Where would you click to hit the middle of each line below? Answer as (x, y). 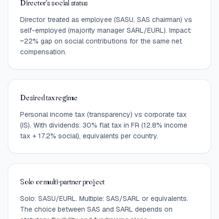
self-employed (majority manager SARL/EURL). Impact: (106, 30)
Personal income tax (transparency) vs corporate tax (103, 114)
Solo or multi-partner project (63, 181)
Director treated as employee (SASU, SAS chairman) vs (106, 19)
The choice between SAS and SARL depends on (96, 209)
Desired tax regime (49, 97)
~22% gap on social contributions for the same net (101, 41)
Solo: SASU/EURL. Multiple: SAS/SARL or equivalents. (104, 198)
